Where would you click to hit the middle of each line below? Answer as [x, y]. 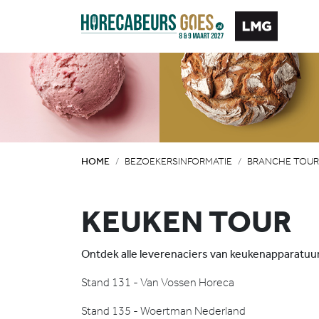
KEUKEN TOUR [187, 221]
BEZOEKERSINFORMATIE [178, 161]
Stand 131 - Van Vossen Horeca [158, 282]
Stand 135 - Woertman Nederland [163, 311]
